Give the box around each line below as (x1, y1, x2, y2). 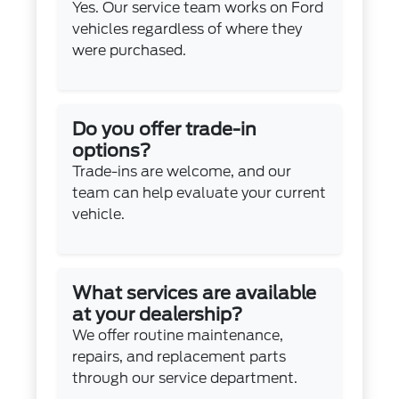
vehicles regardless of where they (72, 20, 303, 37)
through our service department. (72, 369, 298, 387)
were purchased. (72, 41, 187, 59)
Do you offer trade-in (72, 118, 257, 140)
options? (72, 139, 151, 161)
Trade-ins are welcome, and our (72, 162, 292, 180)
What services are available (72, 281, 317, 304)
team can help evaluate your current (72, 183, 327, 201)
